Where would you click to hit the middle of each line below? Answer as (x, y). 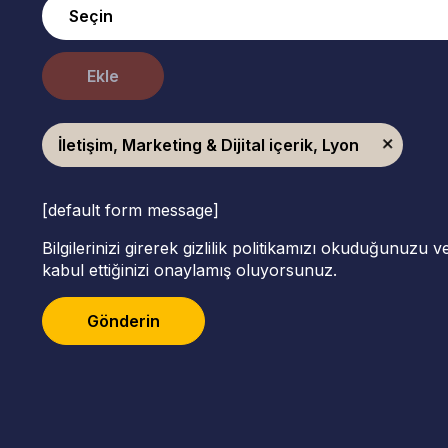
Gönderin (123, 321)
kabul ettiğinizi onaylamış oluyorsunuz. (189, 270)
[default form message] (130, 210)
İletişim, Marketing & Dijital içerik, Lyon (208, 145)
